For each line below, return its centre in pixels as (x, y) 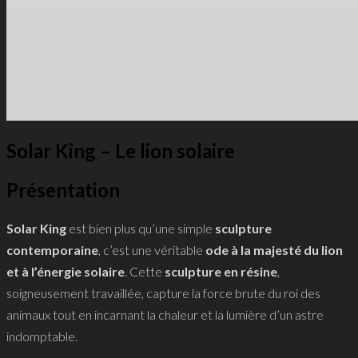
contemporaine (52, 249)
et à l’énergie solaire (66, 271)
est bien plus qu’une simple (141, 228)
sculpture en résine (221, 271)
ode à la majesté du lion (274, 249)
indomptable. (42, 336)
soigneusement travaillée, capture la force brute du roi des (163, 292)
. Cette (145, 271)
